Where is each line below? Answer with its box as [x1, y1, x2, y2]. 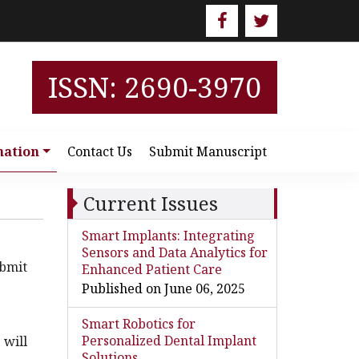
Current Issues [83, 190, 218, 216]
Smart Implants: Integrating [81, 227, 255, 244]
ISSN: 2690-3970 [48, 68, 261, 106]
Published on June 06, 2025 [81, 280, 245, 297]
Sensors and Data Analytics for [81, 244, 268, 261]
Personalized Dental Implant [81, 332, 256, 349]
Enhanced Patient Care [81, 260, 222, 278]
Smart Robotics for [81, 315, 196, 333]
